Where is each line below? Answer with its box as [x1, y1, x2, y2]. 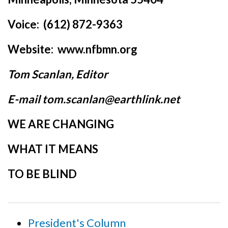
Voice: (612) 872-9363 [8, 17, 123, 31]
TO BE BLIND [8, 167, 77, 181]
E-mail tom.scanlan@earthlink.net [8, 92, 180, 106]
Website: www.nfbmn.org [8, 42, 137, 56]
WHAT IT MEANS [8, 142, 98, 156]
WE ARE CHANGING [8, 117, 114, 131]
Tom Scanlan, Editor [8, 67, 108, 81]
